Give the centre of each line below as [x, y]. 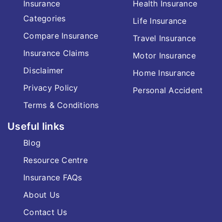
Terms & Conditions [61, 105]
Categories [45, 18]
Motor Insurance [164, 55]
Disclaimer [44, 70]
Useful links [36, 126]
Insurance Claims [56, 53]
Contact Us [45, 212]
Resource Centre [55, 160]
